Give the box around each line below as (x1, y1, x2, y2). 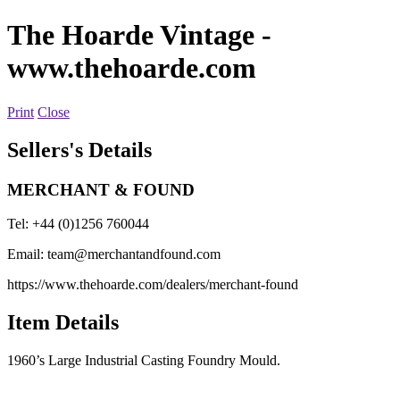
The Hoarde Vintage (7, 19, 254, 52)
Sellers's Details (7, 137, 152, 162)
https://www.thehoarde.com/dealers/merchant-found (7, 277, 298, 293)
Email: (7, 246, 47, 262)
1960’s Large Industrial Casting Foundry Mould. (7, 353, 280, 369)
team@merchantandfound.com (47, 246, 221, 262)
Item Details (7, 311, 119, 335)
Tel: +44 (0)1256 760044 (7, 216, 149, 232)
